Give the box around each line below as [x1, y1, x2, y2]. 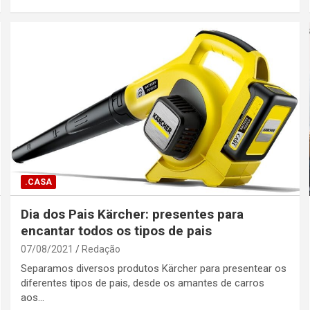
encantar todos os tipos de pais [21, 222, 212, 239]
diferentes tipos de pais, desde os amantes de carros [21, 276, 265, 289]
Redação [82, 243, 121, 255]
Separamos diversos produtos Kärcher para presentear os [21, 262, 287, 275]
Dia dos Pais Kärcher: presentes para [21, 206, 244, 222]
